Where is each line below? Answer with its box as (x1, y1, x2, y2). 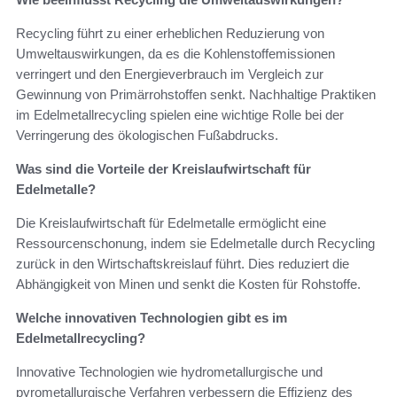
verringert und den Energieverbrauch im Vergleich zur (16, 66, 323, 82)
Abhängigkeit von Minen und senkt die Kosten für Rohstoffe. (16, 276, 361, 292)
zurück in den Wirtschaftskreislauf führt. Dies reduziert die (16, 255, 349, 271)
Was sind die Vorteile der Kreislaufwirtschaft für (16, 160, 311, 176)
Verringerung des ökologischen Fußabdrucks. (16, 127, 278, 143)
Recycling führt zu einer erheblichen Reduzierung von (16, 25, 324, 41)
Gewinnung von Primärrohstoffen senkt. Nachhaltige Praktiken (16, 86, 376, 102)
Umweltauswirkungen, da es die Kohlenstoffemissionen (16, 45, 335, 61)
